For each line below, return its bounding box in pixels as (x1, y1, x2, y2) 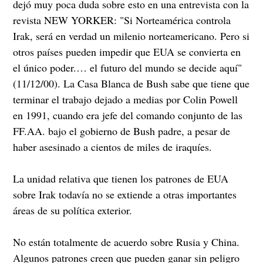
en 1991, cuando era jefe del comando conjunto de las (13, 107, 243, 122)
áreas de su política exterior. (13, 203, 133, 217)
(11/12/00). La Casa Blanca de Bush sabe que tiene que (13, 76, 250, 90)
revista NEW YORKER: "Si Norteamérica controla (13, 12, 231, 27)
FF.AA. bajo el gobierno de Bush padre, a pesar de (13, 123, 231, 138)
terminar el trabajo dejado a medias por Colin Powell (13, 92, 238, 106)
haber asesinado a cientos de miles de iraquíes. (13, 139, 213, 154)
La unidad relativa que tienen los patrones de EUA (13, 171, 229, 186)
